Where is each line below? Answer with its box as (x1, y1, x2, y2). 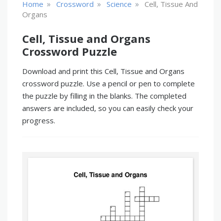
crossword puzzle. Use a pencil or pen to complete (22, 78, 195, 88)
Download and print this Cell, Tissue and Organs (22, 66, 184, 76)
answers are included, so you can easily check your (22, 103, 193, 113)
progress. (22, 115, 55, 125)
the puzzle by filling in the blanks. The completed (22, 91, 186, 101)
